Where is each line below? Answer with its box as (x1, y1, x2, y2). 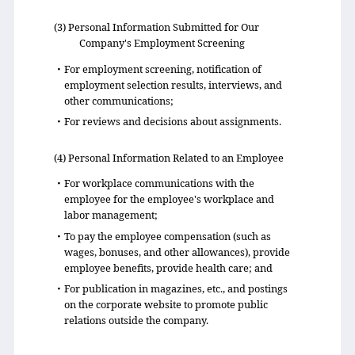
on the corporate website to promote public (63, 296, 268, 311)
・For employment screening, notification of (53, 61, 261, 76)
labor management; (63, 208, 158, 223)
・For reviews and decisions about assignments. (53, 114, 281, 129)
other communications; (63, 93, 174, 108)
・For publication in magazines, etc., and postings (53, 281, 288, 296)
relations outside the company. (63, 312, 208, 327)
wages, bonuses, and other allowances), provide (63, 244, 290, 259)
